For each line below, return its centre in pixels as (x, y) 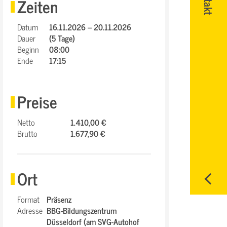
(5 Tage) (62, 38)
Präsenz (59, 199)
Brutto (27, 133)
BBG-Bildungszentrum (82, 210)
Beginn (28, 49)
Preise (37, 101)
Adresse (30, 210)
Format (28, 199)
